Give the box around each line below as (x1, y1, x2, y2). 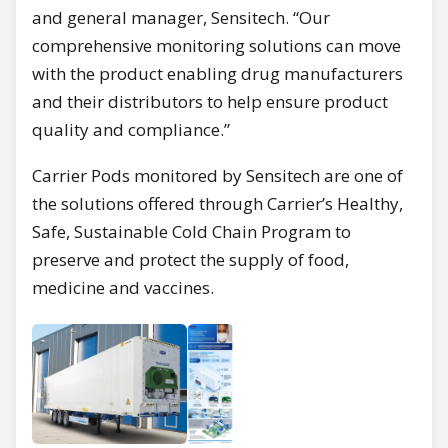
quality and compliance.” (32, 118, 230, 142)
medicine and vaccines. (32, 276, 214, 300)
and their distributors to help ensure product (32, 90, 388, 114)
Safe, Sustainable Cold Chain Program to (32, 220, 351, 244)
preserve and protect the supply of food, (32, 248, 349, 272)
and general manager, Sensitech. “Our (32, 6, 330, 30)
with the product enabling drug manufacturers (32, 62, 403, 86)
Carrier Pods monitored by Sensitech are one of (32, 164, 403, 188)
